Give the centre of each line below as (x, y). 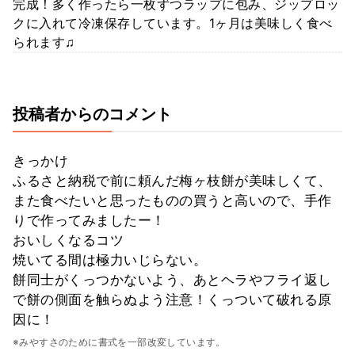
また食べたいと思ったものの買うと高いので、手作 (172, 201)
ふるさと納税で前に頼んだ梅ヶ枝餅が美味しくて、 (172, 181)
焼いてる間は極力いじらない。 (110, 260)
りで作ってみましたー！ (89, 221)
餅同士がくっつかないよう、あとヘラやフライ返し (172, 280)
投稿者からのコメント (93, 115)
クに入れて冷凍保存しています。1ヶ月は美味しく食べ (173, 23)
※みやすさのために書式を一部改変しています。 (119, 342)
